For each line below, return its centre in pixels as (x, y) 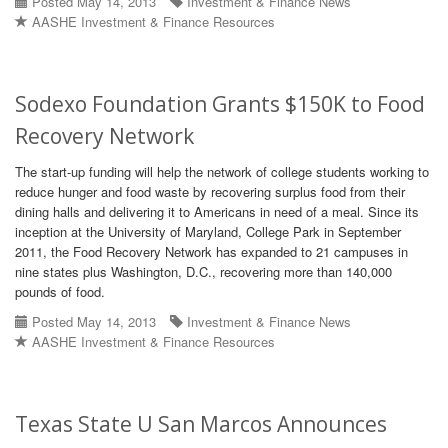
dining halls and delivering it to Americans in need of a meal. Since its (217, 211)
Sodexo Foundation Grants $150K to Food (220, 104)
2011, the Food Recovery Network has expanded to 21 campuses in (211, 251)
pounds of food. (60, 291)
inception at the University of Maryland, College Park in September (208, 231)
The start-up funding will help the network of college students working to (222, 171)
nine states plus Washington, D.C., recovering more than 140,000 (203, 271)
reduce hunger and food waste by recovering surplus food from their (210, 191)
